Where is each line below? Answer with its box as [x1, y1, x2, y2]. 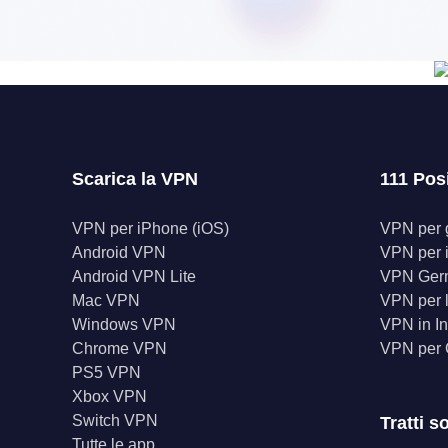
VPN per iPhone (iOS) [72, 220, 229, 237]
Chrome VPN [72, 340, 167, 357]
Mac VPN [72, 292, 140, 309]
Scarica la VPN [72, 169, 198, 189]
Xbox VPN [72, 388, 147, 405]
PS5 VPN [72, 364, 141, 381]
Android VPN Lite [72, 268, 196, 285]
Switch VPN [72, 412, 158, 429]
